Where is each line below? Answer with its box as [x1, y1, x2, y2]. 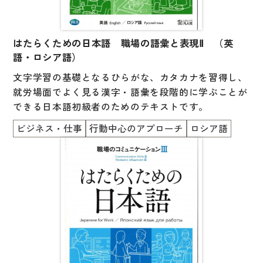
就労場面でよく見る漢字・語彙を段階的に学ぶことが [13, 85, 248, 99]
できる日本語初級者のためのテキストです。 [13, 100, 208, 113]
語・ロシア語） [13, 50, 82, 64]
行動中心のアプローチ [89, 122, 184, 135]
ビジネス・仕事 [16, 122, 83, 135]
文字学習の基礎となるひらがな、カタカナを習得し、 [13, 70, 248, 84]
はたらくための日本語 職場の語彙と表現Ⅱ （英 [13, 36, 234, 50]
